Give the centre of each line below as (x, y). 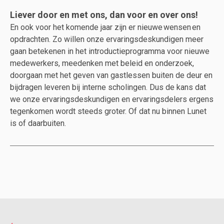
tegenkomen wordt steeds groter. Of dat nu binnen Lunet (108, 111)
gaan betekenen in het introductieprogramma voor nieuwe (110, 51)
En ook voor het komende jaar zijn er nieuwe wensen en (105, 27)
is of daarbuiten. (38, 123)
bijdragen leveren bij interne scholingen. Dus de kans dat (108, 87)
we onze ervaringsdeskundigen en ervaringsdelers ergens (112, 99)
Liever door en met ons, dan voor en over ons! (104, 15)
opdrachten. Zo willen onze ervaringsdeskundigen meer (107, 39)
